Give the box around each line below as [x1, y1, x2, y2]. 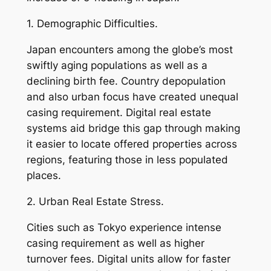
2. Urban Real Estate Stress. [26, 195, 164, 207]
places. [26, 169, 61, 182]
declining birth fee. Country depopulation [26, 75, 226, 88]
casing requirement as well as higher [26, 237, 204, 249]
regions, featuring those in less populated [26, 154, 228, 166]
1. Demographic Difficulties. [26, 18, 158, 30]
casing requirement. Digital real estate [26, 106, 211, 119]
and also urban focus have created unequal [26, 91, 238, 103]
